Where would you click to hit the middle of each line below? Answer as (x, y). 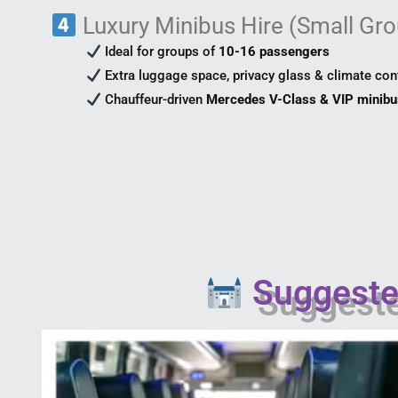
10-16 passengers (275, 52)
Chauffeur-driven (154, 100)
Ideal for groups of (160, 52)
